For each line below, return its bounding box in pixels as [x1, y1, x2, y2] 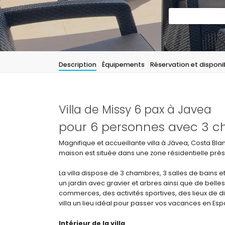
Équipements [102, 60, 145, 69]
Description [59, 60, 96, 69]
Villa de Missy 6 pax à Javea [59, 101, 211, 118]
